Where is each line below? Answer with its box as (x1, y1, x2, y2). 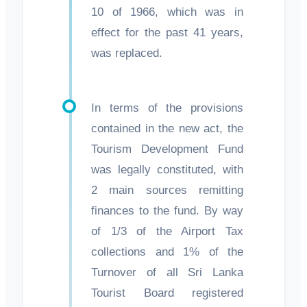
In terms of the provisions (91, 101, 243, 114)
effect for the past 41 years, (91, 25, 243, 39)
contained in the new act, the (91, 121, 243, 135)
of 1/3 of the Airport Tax (91, 224, 243, 238)
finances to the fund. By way (91, 204, 243, 217)
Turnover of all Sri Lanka (91, 265, 243, 279)
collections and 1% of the (91, 245, 243, 258)
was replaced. (91, 46, 162, 60)
